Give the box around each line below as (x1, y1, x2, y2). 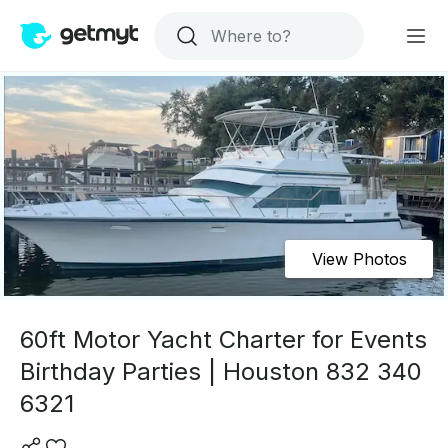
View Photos (311, 249, 407, 269)
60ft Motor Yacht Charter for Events (20, 325, 427, 354)
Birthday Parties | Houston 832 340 (20, 357, 422, 386)
